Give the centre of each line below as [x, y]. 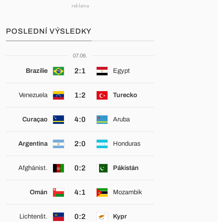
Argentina [33, 144]
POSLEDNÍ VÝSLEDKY [49, 31]
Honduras [127, 144]
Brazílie [36, 71]
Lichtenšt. [33, 217]
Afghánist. [33, 168]
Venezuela [33, 95]
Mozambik [127, 192]
